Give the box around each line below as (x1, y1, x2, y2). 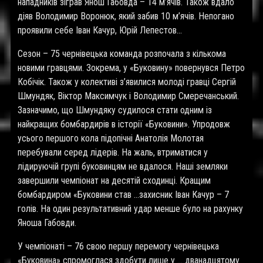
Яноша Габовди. (18, 217, 76, 228)
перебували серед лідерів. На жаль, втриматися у (18, 147, 208, 158)
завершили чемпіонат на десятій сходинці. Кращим (18, 175, 211, 186)
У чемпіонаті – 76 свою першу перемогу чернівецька (18, 241, 219, 252)
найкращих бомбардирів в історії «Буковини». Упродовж (18, 119, 230, 130)
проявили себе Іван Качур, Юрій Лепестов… (18, 25, 182, 36)
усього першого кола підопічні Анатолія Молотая (18, 133, 204, 144)
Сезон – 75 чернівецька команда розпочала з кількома (18, 48, 226, 59)
